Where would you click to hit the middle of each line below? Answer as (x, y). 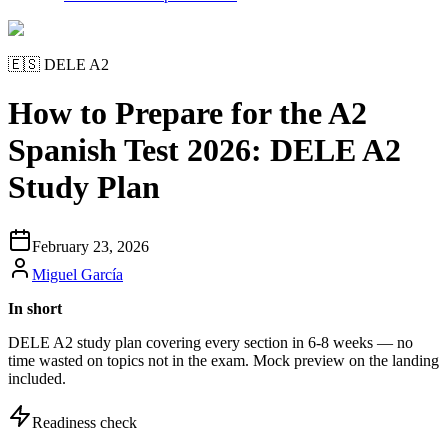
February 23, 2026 (90, 246)
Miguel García (77, 274)
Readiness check (84, 422)
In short (35, 308)
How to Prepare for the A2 (187, 113)
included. (37, 378)
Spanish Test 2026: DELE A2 (204, 150)
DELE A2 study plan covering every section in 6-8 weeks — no (210, 342)
